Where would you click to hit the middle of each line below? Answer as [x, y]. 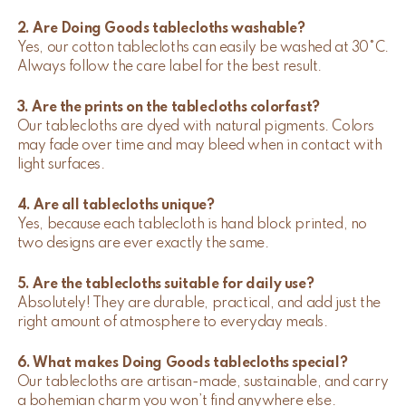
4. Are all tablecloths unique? [116, 206]
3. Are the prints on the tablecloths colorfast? [168, 108]
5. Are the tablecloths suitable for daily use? [165, 285]
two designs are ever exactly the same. [143, 244]
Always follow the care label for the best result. [169, 68]
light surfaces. [61, 165]
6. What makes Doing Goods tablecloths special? [182, 364]
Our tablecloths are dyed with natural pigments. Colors [196, 127]
